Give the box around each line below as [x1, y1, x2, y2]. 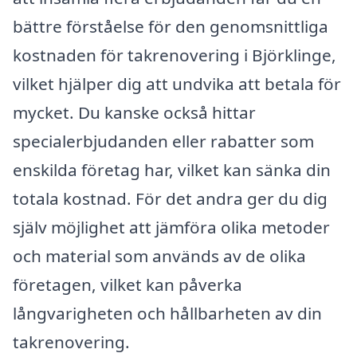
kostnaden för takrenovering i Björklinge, [13, 43, 336, 66]
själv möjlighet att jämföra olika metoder [13, 215, 330, 238]
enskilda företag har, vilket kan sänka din [13, 158, 331, 181]
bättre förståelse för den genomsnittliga [13, 14, 328, 37]
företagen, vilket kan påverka [13, 273, 242, 296]
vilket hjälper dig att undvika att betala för [13, 72, 341, 95]
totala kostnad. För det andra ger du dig [13, 186, 328, 210]
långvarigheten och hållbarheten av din [13, 301, 322, 324]
